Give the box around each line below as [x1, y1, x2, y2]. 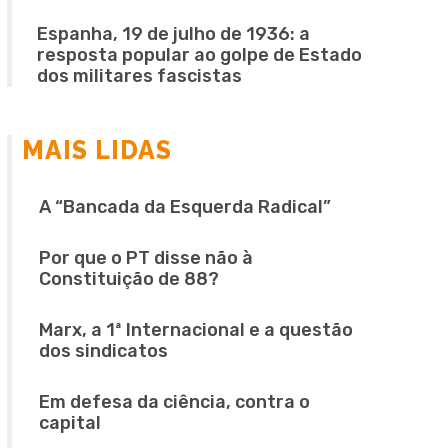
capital [39, 411, 102, 434]
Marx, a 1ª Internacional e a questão [39, 318, 354, 341]
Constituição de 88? [39, 267, 220, 290]
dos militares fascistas [36, 65, 242, 88]
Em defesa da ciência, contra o [39, 390, 311, 413]
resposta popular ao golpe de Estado [36, 44, 362, 67]
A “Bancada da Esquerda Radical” [39, 195, 332, 218]
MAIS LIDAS [21, 135, 172, 166]
